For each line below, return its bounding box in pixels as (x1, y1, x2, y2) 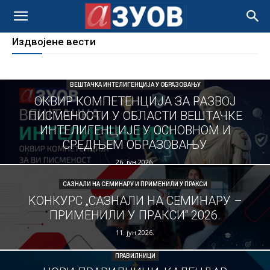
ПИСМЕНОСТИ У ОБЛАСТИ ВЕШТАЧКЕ (28, 108, 242, 123)
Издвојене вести (12, 36, 96, 48)
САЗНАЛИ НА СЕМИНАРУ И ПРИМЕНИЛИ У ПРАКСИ (63, 181, 207, 187)
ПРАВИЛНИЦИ (115, 253, 155, 259)
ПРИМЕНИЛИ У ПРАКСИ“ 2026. (49, 208, 221, 222)
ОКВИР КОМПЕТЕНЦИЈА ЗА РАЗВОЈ (34, 94, 236, 108)
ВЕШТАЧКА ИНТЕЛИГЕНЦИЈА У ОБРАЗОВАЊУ (69, 81, 201, 88)
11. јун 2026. (116, 228, 154, 237)
